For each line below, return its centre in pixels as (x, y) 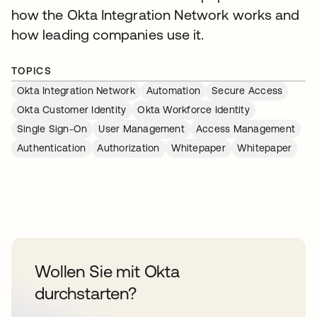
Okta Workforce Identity (194, 110)
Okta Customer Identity (72, 110)
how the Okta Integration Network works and (156, 15)
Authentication (52, 148)
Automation (173, 91)
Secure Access (247, 91)
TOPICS (32, 71)
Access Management (246, 129)
